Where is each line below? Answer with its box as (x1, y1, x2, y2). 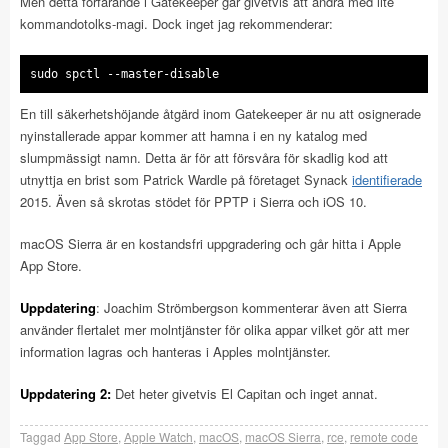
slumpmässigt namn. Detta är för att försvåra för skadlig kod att (20, 148, 388, 168)
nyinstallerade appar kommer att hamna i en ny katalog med (20, 126, 367, 146)
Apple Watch (124, 428, 193, 446)
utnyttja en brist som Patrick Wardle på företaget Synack (20, 170, 352, 190)
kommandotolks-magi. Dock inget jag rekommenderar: (20, 14, 333, 34)
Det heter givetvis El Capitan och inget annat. (111, 384, 378, 404)
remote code (350, 428, 418, 446)
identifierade (352, 170, 422, 190)
